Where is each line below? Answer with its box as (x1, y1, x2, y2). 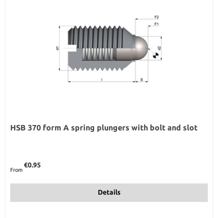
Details (97, 188, 121, 197)
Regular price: (10, 157, 43, 163)
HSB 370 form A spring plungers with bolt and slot (10, 123, 198, 132)
